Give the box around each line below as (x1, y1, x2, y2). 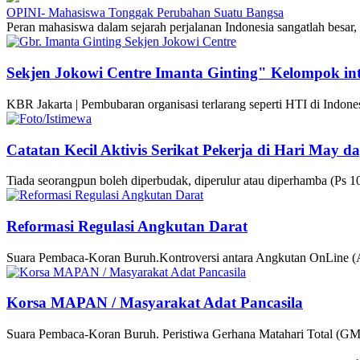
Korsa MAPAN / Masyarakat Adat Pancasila (6, 294, 303, 312)
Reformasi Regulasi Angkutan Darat (6, 217, 247, 235)
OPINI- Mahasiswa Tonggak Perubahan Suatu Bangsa (6, 6, 284, 20)
